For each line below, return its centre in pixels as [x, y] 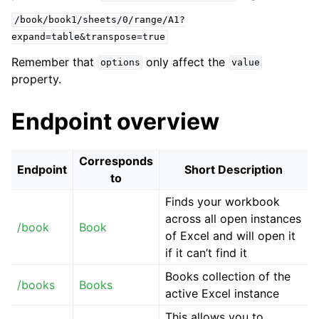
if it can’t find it [206, 252]
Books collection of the [228, 276]
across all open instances [233, 218]
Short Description [234, 169]
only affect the [186, 62]
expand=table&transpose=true [88, 37]
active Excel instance [222, 293]
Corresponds [116, 161]
